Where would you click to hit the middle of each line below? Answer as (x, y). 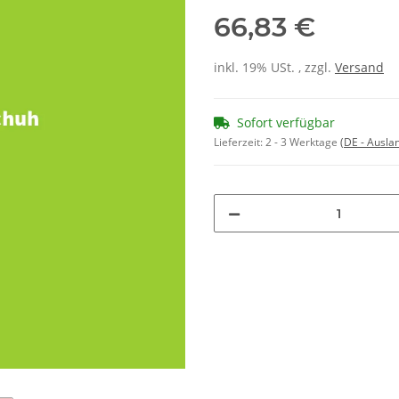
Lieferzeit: (240, 142)
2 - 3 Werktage (303, 142)
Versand (359, 68)
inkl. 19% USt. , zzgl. (274, 68)
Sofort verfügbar (286, 123)
